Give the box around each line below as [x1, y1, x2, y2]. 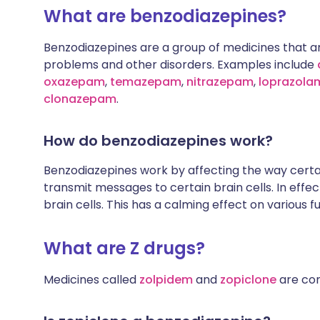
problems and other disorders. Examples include [44, 56, 317, 73]
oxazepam [44, 74, 105, 90]
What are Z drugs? [44, 236, 205, 260]
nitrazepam [186, 74, 254, 90]
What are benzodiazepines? [44, 4, 286, 28]
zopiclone [220, 271, 276, 288]
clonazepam [44, 91, 116, 107]
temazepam [110, 74, 181, 90]
